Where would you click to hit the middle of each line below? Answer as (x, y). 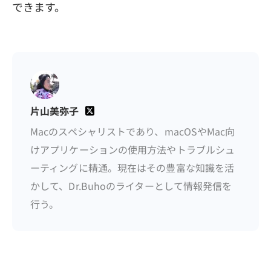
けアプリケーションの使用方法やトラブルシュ (133, 149)
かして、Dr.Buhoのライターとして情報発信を (131, 185)
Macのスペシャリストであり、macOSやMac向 (133, 131)
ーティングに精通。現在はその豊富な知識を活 (132, 167)
